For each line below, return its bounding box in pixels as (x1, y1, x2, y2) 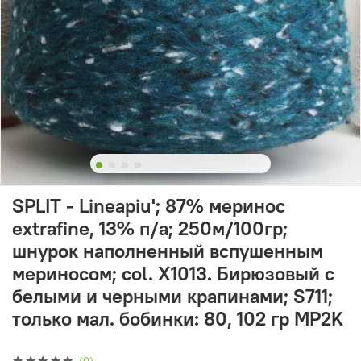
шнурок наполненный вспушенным (12, 239, 323, 263)
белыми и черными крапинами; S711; (12, 284, 333, 309)
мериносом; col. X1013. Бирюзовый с (12, 261, 334, 286)
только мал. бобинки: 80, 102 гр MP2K (12, 306, 343, 331)
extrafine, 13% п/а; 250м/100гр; (12, 216, 288, 241)
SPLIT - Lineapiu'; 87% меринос (12, 193, 285, 218)
